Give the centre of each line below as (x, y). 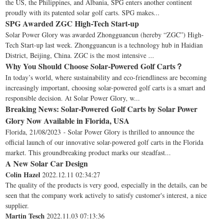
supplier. (17, 206)
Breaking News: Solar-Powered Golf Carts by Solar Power (102, 109)
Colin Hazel (23, 175)
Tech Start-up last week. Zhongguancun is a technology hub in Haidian (104, 45)
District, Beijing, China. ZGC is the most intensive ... (80, 55)
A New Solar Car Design (47, 164)
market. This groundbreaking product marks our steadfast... (88, 153)
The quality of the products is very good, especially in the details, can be (107, 185)
